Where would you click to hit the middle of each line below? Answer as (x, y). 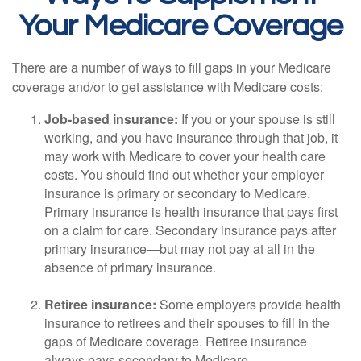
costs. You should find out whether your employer (184, 174)
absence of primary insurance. (130, 267)
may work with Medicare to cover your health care (185, 156)
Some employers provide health (249, 304)
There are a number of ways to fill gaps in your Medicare (172, 67)
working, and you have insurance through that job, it (191, 137)
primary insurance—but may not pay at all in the (180, 249)
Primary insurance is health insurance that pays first (191, 212)
